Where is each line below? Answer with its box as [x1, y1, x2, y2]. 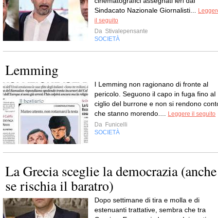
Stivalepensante [104, 28, 148, 35]
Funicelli [104, 121, 127, 128]
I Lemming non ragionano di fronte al [94, 80, 208, 88]
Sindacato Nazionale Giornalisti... [94, 6, 198, 14]
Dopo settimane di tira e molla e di [94, 196, 200, 204]
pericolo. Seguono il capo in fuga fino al [94, 90, 216, 98]
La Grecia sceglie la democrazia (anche [5, 162, 217, 180]
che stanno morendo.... [94, 109, 168, 117]
